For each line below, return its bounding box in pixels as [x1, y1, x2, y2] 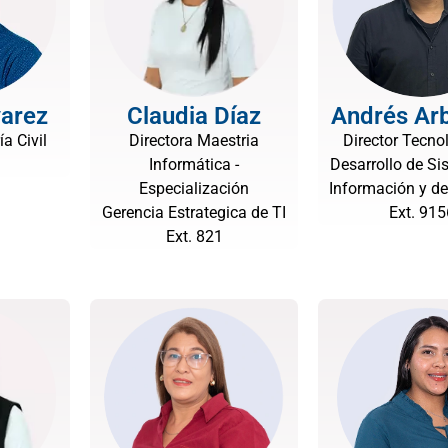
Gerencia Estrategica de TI [102, 203, 286, 222]
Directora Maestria [129, 131, 259, 150]
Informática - [149, 155, 239, 174]
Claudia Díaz [127, 102, 261, 130]
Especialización [139, 179, 249, 198]
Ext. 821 [165, 227, 223, 246]
